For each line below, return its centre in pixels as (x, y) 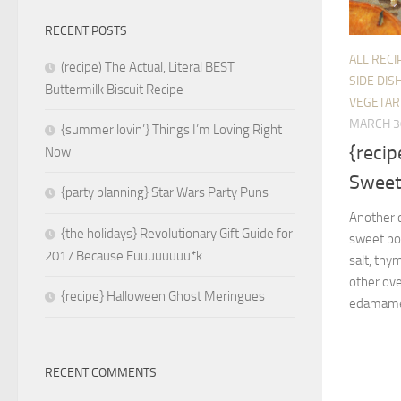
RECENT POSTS (86, 31)
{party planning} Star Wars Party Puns (165, 193)
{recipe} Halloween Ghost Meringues (163, 297)
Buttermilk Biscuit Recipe (114, 90)
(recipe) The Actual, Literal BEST (148, 68)
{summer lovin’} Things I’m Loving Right (171, 130)
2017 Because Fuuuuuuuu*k (124, 256)
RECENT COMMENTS (101, 373)
